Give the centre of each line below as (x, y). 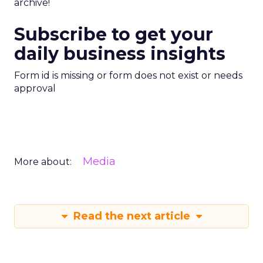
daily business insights (120, 54)
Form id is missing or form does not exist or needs (128, 75)
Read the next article (131, 216)
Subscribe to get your (114, 34)
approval (35, 88)
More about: (43, 162)
